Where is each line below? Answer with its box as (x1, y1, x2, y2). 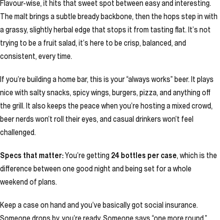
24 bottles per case (111, 150, 177, 160)
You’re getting (63, 150, 111, 160)
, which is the (177, 150, 217, 160)
